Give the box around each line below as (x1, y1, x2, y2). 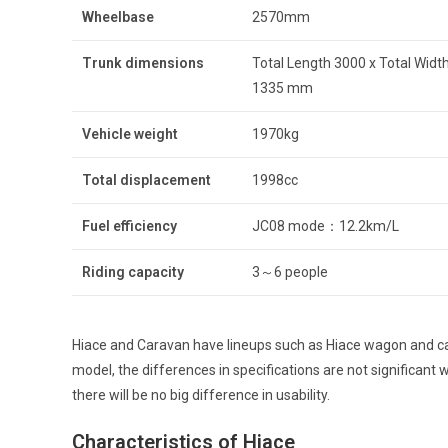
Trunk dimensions (82, 55, 204, 72)
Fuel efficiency (82, 218, 177, 235)
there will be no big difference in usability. (72, 386, 330, 403)
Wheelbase (82, 9, 154, 26)
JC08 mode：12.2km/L (252, 218, 399, 235)
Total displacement (82, 172, 211, 189)
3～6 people (252, 264, 328, 281)
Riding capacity (82, 264, 184, 281)
